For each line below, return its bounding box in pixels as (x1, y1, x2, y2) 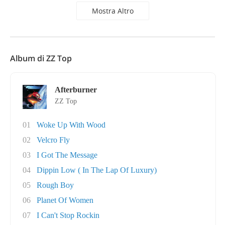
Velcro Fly (37, 136, 70, 144)
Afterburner (55, 85, 97, 94)
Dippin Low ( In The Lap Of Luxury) (37, 166, 157, 174)
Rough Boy (37, 181, 74, 189)
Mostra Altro (91, 6, 134, 16)
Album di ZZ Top (10, 53, 72, 64)
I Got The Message (37, 151, 97, 159)
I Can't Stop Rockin (37, 211, 99, 219)
